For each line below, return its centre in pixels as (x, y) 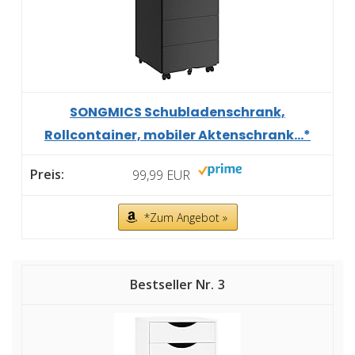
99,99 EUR (161, 176)
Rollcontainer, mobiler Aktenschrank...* (177, 136)
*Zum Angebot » (185, 218)
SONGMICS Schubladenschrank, (177, 113)
